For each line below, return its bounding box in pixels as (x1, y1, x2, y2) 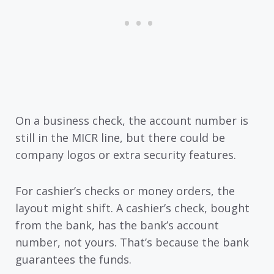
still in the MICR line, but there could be (15, 130, 225, 146)
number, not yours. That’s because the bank (15, 234, 249, 250)
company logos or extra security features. (15, 147, 236, 163)
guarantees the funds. (15, 251, 131, 267)
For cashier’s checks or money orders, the (15, 183, 235, 198)
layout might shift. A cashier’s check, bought (15, 200, 250, 215)
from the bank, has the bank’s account (15, 217, 219, 232)
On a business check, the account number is (15, 113, 248, 128)
